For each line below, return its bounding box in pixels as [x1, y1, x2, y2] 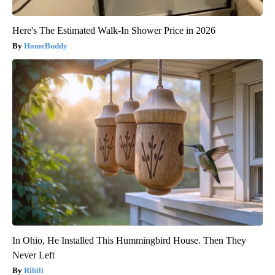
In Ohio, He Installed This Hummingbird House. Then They [12, 235, 246, 246]
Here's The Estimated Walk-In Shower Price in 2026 [12, 25, 215, 36]
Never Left [12, 250, 55, 261]
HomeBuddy [24, 41, 68, 51]
